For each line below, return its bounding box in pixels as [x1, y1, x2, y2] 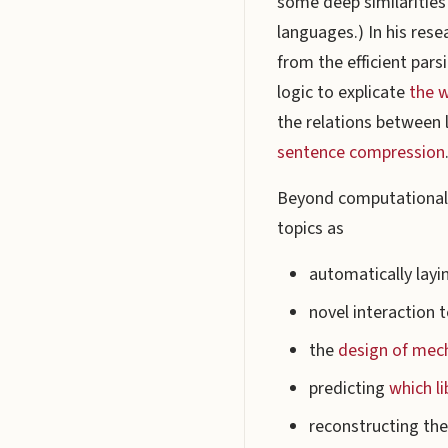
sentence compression [277, 140, 445, 165]
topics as [277, 216, 344, 241]
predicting [309, 376, 389, 401]
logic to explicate [277, 80, 409, 105]
